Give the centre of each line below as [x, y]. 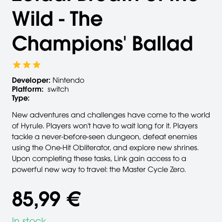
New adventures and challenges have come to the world [111, 115]
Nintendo [68, 80]
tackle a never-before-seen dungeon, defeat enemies [105, 137]
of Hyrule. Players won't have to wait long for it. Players [105, 126]
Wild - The [57, 19]
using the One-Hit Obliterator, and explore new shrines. [105, 147]
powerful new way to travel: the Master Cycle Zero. [99, 169]
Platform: [28, 89]
